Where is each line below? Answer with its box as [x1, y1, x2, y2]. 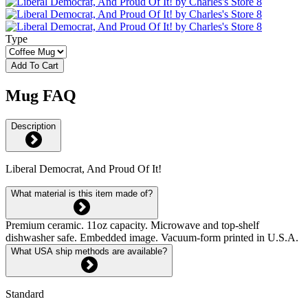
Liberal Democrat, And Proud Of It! [5, 162, 162, 175]
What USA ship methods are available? [11, 245, 167, 256]
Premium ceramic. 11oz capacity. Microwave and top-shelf [5, 219, 259, 231]
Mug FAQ [5, 86, 76, 104]
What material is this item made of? [11, 188, 153, 199]
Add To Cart [11, 60, 58, 71]
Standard [5, 287, 44, 300]
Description [11, 120, 56, 131]
